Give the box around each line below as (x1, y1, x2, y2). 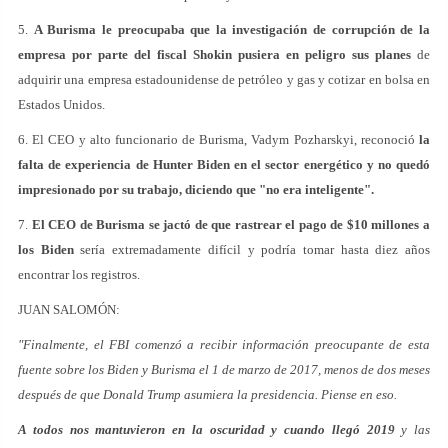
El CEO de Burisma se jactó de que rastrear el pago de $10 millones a (31, 216, 431, 232)
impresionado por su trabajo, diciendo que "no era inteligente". (18, 181, 374, 197)
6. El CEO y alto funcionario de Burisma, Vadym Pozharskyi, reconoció (18, 131, 419, 147)
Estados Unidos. (18, 96, 105, 112)
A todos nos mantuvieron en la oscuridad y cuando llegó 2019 (18, 421, 395, 437)
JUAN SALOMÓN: (18, 301, 120, 317)
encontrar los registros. (18, 266, 140, 282)
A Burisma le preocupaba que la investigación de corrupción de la (33, 21, 431, 37)
